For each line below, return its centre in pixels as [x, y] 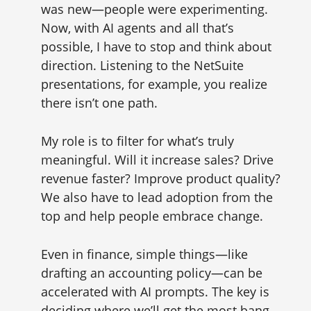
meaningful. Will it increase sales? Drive [157, 160]
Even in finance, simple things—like [144, 254]
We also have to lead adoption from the [157, 197]
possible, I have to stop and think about [156, 47]
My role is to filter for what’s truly [137, 141]
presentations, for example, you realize [154, 84]
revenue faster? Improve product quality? [160, 178]
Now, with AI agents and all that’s [137, 28]
